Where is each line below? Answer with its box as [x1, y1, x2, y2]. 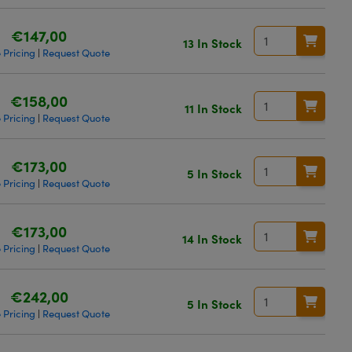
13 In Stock [182, 34, 242, 51]
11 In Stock [184, 99, 242, 116]
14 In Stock [181, 229, 242, 247]
